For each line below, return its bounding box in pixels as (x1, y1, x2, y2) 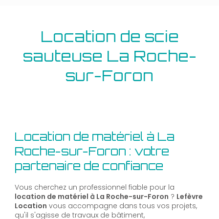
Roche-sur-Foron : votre (15, 144, 169, 159)
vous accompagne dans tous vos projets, (47, 201, 197, 211)
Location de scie (40, 27, 179, 46)
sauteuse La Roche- (22, 46, 197, 66)
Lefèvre (176, 192, 203, 202)
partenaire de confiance (15, 158, 163, 174)
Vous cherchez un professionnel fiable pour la (15, 182, 175, 193)
